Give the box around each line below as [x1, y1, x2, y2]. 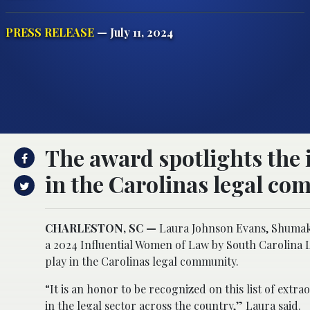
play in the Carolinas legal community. [45, 253, 239, 268]
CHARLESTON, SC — [45, 220, 159, 235]
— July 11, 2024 [94, 24, 173, 39]
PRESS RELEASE [6, 24, 94, 39]
